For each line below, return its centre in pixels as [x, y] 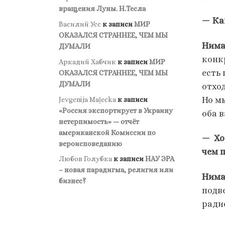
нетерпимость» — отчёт [99, 121]
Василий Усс [80, 24]
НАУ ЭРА [160, 159]
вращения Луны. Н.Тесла [102, 8]
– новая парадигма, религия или [116, 170]
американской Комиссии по [107, 132]
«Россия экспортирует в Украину [116, 110]
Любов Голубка [85, 159]
